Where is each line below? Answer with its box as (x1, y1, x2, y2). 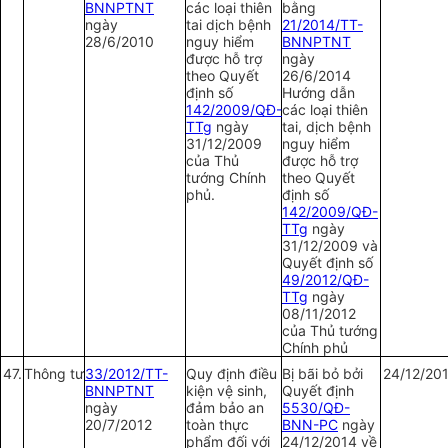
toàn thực (186, 416, 249, 434)
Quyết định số (282, 254, 373, 272)
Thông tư (24, 365, 84, 383)
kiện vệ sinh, (186, 382, 267, 400)
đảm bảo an (186, 399, 264, 417)
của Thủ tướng (282, 322, 378, 340)
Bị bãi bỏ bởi (282, 365, 363, 383)
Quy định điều (186, 365, 277, 383)
